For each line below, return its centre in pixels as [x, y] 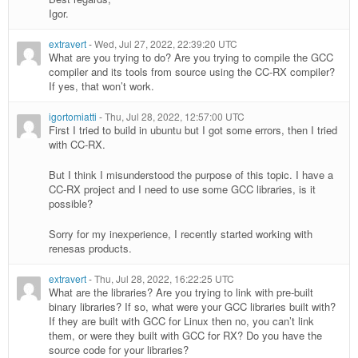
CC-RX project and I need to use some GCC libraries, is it [182, 189]
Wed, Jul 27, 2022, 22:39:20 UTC [166, 44]
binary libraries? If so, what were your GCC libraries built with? [192, 307]
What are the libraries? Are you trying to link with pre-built [181, 292]
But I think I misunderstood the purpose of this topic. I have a [191, 175]
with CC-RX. [77, 145]
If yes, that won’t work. [101, 86]
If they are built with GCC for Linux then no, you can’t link [181, 321]
